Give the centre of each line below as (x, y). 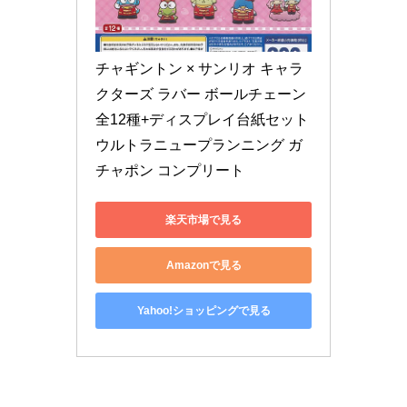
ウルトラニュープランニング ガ (199, 145)
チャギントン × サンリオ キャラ (199, 69)
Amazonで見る (203, 265)
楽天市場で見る (203, 219)
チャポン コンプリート (170, 171)
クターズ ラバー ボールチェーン (201, 94)
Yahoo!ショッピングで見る (203, 310)
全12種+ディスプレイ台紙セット (202, 120)
